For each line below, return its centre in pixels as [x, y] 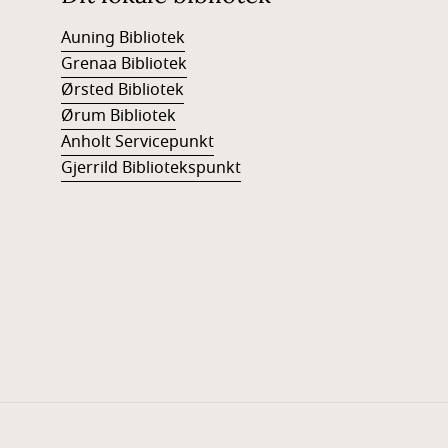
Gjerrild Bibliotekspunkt [150, 168]
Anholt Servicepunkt [137, 142]
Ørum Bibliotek [118, 116]
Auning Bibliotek [122, 38]
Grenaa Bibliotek [123, 64]
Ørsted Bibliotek [122, 90]
